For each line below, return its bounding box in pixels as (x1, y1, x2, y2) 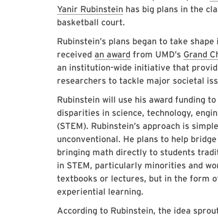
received (57, 49, 94, 59)
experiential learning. (57, 186, 146, 197)
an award (94, 49, 130, 59)
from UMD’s (130, 49, 183, 59)
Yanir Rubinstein (57, 4, 123, 14)
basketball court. (57, 17, 125, 27)
